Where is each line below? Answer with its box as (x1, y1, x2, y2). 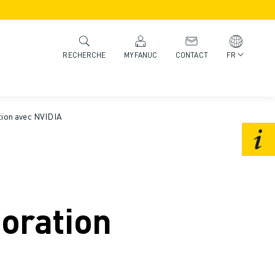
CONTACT (176, 50, 208, 60)
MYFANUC (124, 50, 158, 60)
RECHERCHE (63, 50, 106, 60)
